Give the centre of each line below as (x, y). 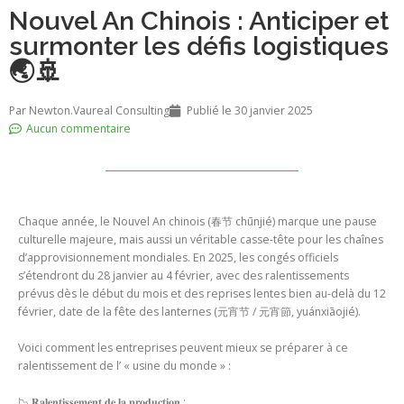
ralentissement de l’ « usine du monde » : (124, 366)
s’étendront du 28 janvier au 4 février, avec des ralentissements (184, 276)
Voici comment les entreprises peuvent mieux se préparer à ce (183, 348)
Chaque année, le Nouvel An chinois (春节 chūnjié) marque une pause (197, 222)
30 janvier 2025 (274, 111)
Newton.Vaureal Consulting (99, 111)
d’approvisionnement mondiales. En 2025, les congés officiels (178, 258)
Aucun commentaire (78, 129)
